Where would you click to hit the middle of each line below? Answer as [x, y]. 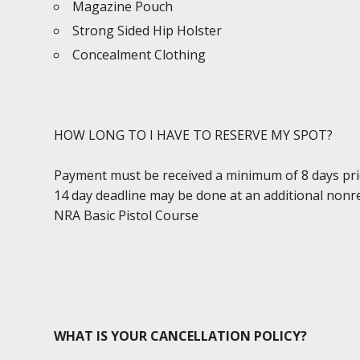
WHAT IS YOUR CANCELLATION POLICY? [181, 336]
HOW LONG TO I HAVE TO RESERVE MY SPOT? [194, 135]
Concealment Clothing [139, 55]
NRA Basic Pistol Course [127, 215]
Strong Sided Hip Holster [147, 31]
